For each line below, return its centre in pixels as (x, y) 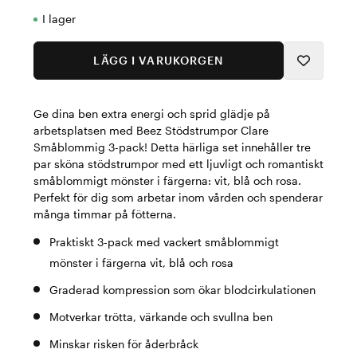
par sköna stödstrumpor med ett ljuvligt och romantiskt (178, 164)
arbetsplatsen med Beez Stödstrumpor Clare (151, 130)
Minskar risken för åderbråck (124, 344)
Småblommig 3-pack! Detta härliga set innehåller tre (172, 147)
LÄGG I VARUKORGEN (159, 60)
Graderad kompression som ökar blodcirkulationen (182, 290)
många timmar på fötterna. (105, 214)
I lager (59, 19)
